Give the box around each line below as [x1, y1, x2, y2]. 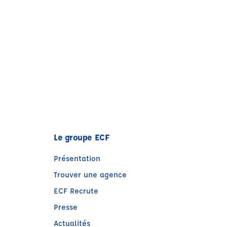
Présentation [54, 154, 100, 163]
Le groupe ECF [54, 132, 109, 142]
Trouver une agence [54, 170, 127, 179]
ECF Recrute [54, 186, 98, 196]
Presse [54, 202, 78, 212]
